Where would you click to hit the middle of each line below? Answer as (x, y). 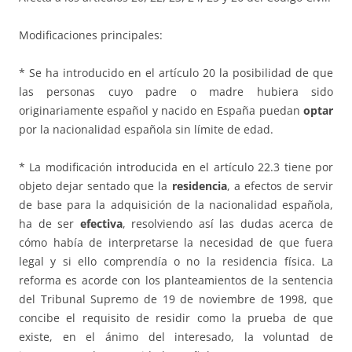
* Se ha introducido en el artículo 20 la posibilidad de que (176, 73)
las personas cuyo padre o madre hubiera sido (176, 92)
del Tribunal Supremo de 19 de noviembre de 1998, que (176, 299)
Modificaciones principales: (91, 35)
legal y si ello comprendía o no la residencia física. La (176, 262)
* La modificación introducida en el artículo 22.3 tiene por (176, 167)
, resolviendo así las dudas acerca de (228, 224)
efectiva (101, 224)
